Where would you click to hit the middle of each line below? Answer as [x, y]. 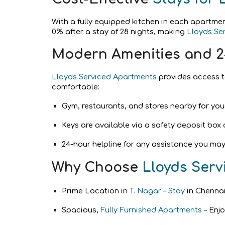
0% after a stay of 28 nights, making [119, 31]
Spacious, [81, 210]
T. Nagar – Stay [157, 191]
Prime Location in [95, 191]
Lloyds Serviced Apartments [104, 77]
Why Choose [97, 167]
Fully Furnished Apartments [151, 210]
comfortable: [75, 87]
